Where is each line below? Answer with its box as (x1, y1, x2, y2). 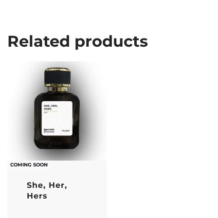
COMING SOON (10, 162, 48, 168)
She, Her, (27, 180, 67, 190)
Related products (7, 31, 148, 51)
